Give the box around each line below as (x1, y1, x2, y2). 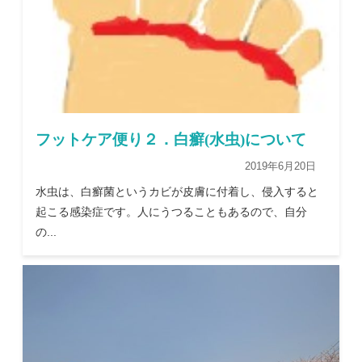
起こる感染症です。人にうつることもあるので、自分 (36, 205, 308, 219)
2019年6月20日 (234, 160, 326, 173)
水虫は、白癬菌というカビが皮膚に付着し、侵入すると (36, 185, 319, 199)
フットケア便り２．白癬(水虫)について (36, 131, 307, 149)
